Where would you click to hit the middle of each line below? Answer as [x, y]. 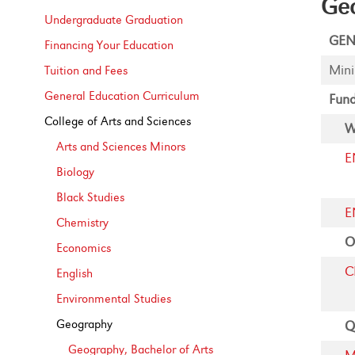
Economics [84, 248]
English [75, 273]
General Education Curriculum [122, 96]
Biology [76, 172]
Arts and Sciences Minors [121, 147]
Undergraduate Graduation [114, 20]
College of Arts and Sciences [118, 121]
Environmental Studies [114, 299]
